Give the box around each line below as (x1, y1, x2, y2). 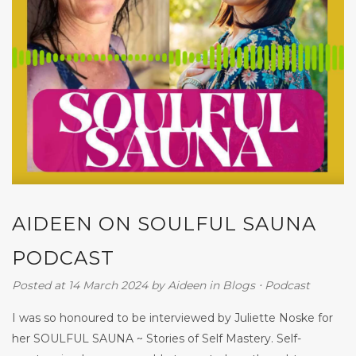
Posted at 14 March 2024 (12, 277, 148, 292)
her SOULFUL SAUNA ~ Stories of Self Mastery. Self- (12, 331, 301, 346)
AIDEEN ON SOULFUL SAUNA (12, 211, 316, 235)
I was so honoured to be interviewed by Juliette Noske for (12, 310, 333, 325)
